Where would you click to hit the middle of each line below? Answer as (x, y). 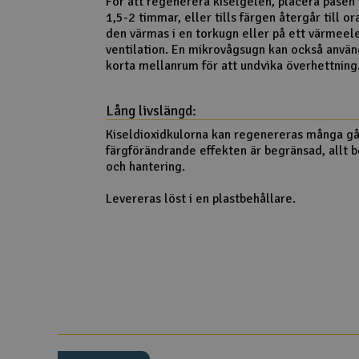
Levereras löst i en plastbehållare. (200, 199)
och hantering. (145, 167)
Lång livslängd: (151, 111)
